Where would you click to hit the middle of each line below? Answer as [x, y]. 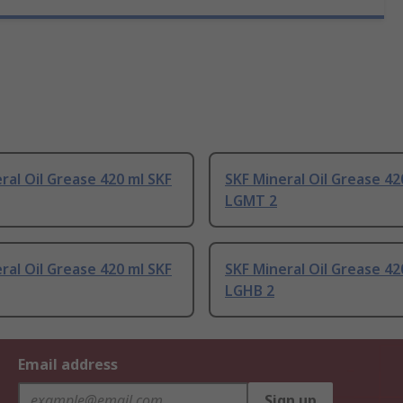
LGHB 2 [250, 291]
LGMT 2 [251, 201]
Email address [68, 365]
